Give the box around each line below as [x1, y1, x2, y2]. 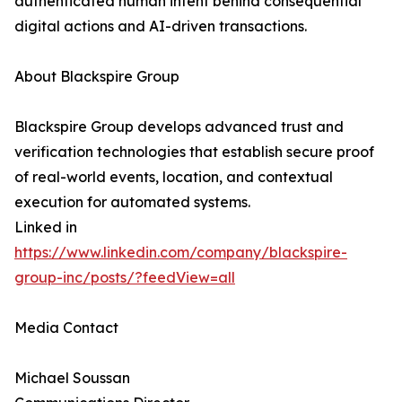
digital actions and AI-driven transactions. [14, 17, 307, 36]
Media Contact [14, 319, 118, 337]
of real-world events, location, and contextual [14, 168, 333, 187]
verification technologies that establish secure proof [14, 143, 374, 162]
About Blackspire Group [14, 67, 179, 86]
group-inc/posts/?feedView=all [14, 268, 235, 287]
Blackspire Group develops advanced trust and [14, 118, 344, 136]
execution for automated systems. [14, 193, 250, 212]
